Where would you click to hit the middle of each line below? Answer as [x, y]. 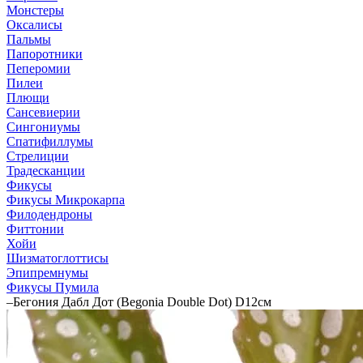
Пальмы [29, 39]
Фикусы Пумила [53, 287]
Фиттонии [35, 229]
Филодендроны [49, 214]
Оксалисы [34, 25]
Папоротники [45, 54]
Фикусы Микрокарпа [66, 200]
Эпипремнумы [47, 273]
